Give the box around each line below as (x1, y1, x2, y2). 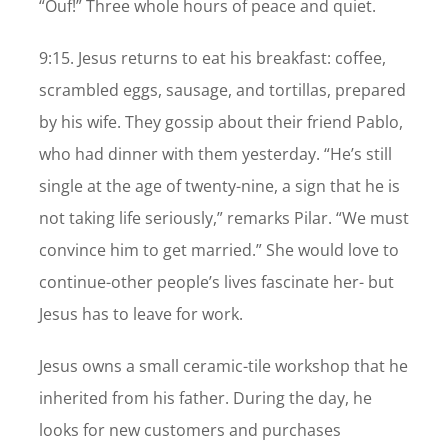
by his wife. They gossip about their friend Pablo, (38, 111, 403, 134)
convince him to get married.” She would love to (38, 239, 399, 262)
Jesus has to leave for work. (38, 303, 243, 326)
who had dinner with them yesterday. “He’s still (38, 143, 392, 166)
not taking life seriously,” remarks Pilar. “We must (38, 207, 409, 230)
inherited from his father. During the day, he (38, 387, 372, 410)
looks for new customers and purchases (38, 419, 341, 442)
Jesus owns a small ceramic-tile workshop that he (38, 355, 408, 378)
